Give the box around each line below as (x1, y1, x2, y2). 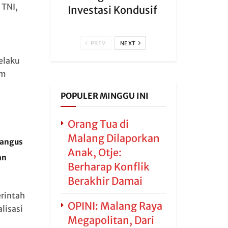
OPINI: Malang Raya (67, 199, 162, 212)
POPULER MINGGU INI (60, 91, 149, 101)
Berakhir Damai (67, 175, 142, 187)
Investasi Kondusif (67, 4, 157, 16)
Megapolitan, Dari (67, 214, 154, 226)
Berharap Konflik (67, 160, 150, 173)
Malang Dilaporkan (67, 132, 160, 145)
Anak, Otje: (67, 146, 122, 159)
